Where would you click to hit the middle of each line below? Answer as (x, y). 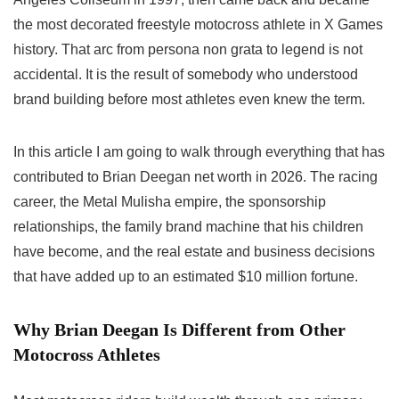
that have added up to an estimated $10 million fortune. (186, 277)
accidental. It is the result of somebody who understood (186, 75)
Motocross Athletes (87, 355)
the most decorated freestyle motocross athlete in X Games (198, 25)
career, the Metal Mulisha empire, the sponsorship (170, 202)
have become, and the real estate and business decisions (194, 252)
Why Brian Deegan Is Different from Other (179, 330)
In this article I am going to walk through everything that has (199, 152)
